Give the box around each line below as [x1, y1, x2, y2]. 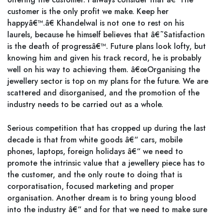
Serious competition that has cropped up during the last [7, 123, 206, 134]
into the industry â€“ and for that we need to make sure [7, 204, 207, 215]
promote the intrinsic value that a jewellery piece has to [7, 157, 205, 169]
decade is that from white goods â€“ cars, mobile [7, 134, 183, 145]
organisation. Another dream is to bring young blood [7, 192, 196, 203]
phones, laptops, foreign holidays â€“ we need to [7, 146, 183, 157]
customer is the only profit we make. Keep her [7, 6, 169, 17]
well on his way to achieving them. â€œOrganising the [7, 64, 200, 75]
